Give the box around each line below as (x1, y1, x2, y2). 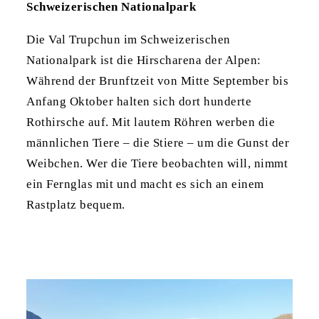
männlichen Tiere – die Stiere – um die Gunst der (26, 136, 290, 150)
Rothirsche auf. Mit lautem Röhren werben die (26, 115, 276, 130)
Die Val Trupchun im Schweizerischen (26, 33, 231, 47)
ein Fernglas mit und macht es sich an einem (26, 177, 264, 192)
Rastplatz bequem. (26, 198, 125, 212)
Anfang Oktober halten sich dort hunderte (26, 95, 252, 109)
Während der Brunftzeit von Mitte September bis (26, 74, 289, 88)
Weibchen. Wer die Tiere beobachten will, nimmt (26, 157, 288, 171)
